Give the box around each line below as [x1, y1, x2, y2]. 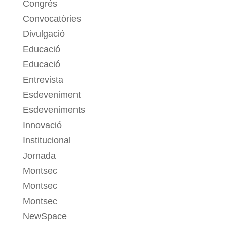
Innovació [22, 120, 62, 130]
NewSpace [22, 211, 67, 221]
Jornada [22, 150, 56, 161]
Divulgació [22, 28, 65, 39]
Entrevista [22, 74, 63, 85]
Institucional [22, 135, 71, 145]
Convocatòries [22, 13, 81, 24]
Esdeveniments [22, 104, 85, 115]
